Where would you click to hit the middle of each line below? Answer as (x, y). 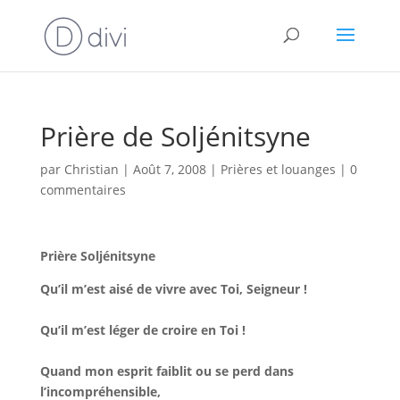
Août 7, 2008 (169, 169)
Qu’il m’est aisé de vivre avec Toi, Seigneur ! (173, 289)
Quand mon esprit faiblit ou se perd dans (167, 371)
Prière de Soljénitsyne (175, 136)
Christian (91, 169)
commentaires (83, 190)
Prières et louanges (278, 169)
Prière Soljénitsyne (97, 256)
